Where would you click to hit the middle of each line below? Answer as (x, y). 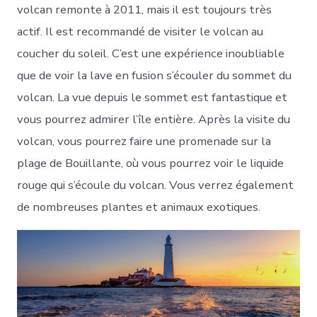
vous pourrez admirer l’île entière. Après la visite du (154, 119)
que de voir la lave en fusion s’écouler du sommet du (155, 75)
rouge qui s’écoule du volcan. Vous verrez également (156, 185)
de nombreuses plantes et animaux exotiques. (139, 207)
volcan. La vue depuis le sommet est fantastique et (152, 97)
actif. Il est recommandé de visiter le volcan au (140, 31)
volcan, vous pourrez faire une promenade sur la (144, 141)
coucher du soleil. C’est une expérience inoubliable (151, 53)
